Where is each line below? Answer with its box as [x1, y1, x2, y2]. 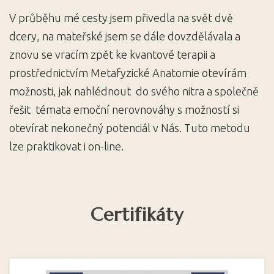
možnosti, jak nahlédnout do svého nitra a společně [9, 85, 259, 97]
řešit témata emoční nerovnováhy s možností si [9, 103, 239, 116]
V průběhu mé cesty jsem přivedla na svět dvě [9, 12, 233, 24]
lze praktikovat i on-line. [9, 140, 124, 152]
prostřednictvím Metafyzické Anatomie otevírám [9, 67, 246, 79]
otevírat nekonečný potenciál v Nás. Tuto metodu [9, 122, 250, 134]
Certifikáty [91, 203, 183, 226]
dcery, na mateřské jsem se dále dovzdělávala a [9, 30, 240, 42]
